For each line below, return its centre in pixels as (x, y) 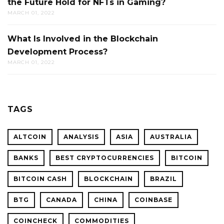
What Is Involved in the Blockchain (83, 39)
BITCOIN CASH (40, 179)
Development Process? (57, 52)
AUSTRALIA (171, 137)
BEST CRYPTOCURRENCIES (105, 158)
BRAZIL (163, 179)
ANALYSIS (81, 137)
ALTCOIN (30, 137)
